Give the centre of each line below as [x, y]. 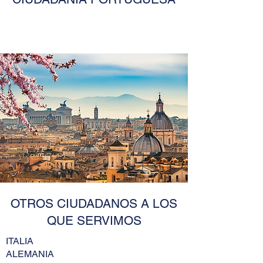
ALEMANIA [30, 254]
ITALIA [20, 241]
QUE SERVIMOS [94, 220]
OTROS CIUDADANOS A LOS [94, 203]
